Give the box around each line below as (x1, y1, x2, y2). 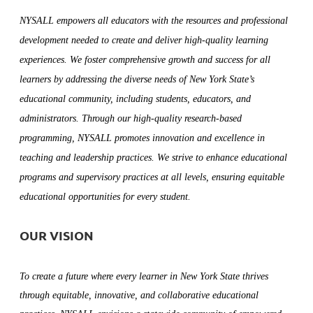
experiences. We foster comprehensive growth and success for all (20, 54, 270, 65)
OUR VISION (20, 227, 94, 244)
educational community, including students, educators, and (20, 93, 251, 104)
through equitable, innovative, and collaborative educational (20, 289, 259, 300)
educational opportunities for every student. (20, 191, 191, 202)
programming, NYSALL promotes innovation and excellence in (20, 132, 265, 143)
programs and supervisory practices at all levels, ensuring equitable (20, 171, 284, 182)
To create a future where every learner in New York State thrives (20, 270, 268, 282)
